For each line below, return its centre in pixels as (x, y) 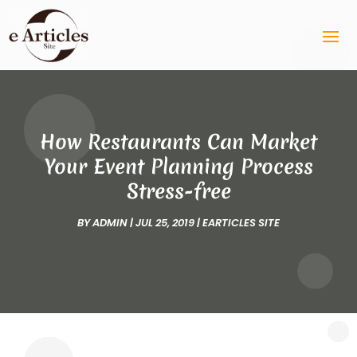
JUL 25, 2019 (165, 222)
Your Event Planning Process (178, 166)
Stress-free (178, 191)
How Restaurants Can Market (178, 141)
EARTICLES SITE (241, 222)
